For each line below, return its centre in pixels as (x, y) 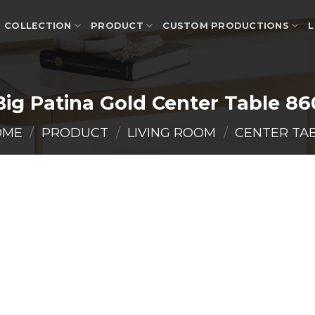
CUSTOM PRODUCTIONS (226, 25)
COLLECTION (38, 25)
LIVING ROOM (172, 132)
